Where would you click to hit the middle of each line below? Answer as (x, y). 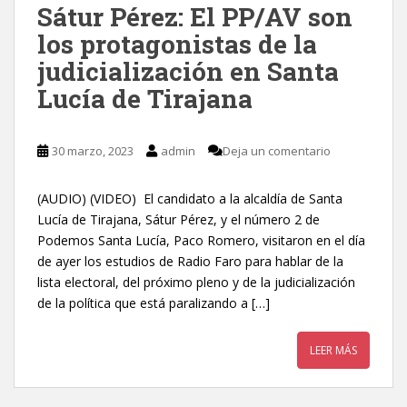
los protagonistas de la (177, 45)
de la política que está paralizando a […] (154, 303)
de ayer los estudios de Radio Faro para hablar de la (190, 262)
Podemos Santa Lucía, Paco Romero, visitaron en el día (201, 241)
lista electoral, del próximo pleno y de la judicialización (196, 283)
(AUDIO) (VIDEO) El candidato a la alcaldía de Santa (190, 199)
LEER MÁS (333, 351)
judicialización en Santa (188, 72)
